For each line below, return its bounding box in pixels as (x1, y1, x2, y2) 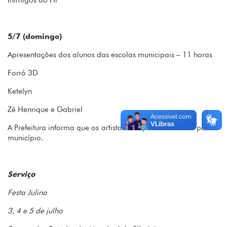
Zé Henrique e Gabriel (8, 105, 83, 115)
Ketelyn (8, 87, 32, 96)
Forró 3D (8, 68, 38, 78)
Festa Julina (8, 188, 47, 198)
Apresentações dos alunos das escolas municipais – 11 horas (8, 50, 212, 60)
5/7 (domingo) (8, 32, 62, 42)
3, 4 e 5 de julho (8, 206, 63, 216)
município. (8, 133, 43, 143)
